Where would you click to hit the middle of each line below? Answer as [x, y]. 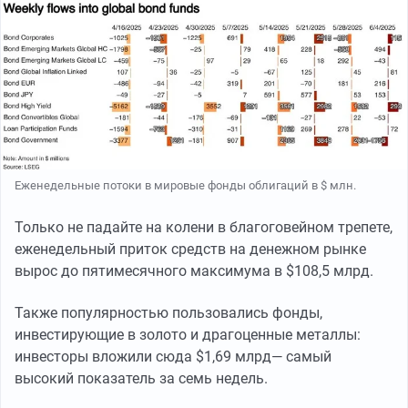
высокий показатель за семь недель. [141, 379]
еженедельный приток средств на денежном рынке [190, 250]
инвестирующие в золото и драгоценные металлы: [188, 335]
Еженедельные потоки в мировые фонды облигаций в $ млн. [185, 186]
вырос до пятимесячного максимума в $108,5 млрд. [194, 271]
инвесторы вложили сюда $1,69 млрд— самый [173, 357]
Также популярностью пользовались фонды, [168, 313]
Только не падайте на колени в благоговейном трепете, [204, 228]
